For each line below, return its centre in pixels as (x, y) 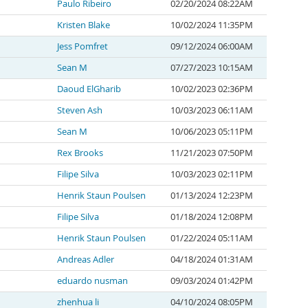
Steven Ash (80, 110)
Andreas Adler (86, 260)
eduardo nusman (92, 281)
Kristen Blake (84, 25)
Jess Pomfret (82, 46)
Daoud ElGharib (89, 89)
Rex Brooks (80, 153)
